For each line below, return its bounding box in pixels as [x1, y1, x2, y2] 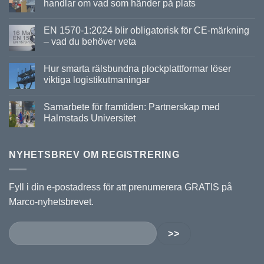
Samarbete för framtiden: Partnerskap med [44, 102, 220, 113]
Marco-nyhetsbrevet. [9, 197, 94, 207]
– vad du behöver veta [44, 37, 136, 47]
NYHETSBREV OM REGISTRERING [9, 150, 180, 160]
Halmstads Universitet [44, 113, 136, 124]
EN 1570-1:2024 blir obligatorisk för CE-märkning [44, 25, 249, 36]
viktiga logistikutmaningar [44, 75, 150, 85]
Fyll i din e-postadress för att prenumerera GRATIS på [9, 182, 232, 192]
